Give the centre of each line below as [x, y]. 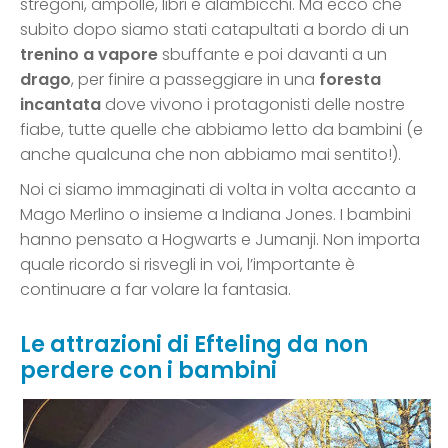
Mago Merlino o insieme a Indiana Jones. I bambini [215, 215]
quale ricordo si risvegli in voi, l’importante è [187, 265]
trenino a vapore [89, 55]
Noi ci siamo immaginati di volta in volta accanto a [218, 190]
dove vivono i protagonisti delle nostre [253, 105]
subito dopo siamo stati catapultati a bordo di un [214, 30]
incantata [60, 105]
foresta [350, 80]
